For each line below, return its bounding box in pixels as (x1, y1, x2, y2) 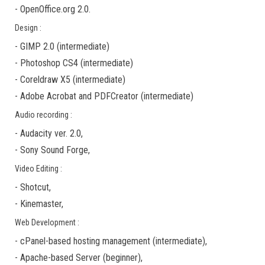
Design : (15, 23, 41, 33)
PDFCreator (94, 91, 138, 102)
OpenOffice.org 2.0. (20, 4, 91, 15)
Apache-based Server (20, 252, 101, 263)
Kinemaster (20, 198, 62, 209)
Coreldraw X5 (20, 74, 70, 85)
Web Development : (15, 218, 79, 227)
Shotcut (20, 182, 49, 193)
